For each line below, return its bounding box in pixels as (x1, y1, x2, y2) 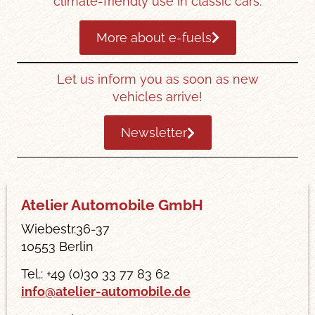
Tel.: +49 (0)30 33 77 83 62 (21, 266, 169, 282)
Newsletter (120, 125, 187, 141)
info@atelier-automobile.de (21, 284, 191, 300)
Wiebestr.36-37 (21, 221, 110, 237)
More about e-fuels (96, 30, 212, 45)
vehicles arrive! (112, 89, 202, 104)
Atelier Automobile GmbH (21, 196, 203, 214)
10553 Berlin (21, 239, 94, 255)
